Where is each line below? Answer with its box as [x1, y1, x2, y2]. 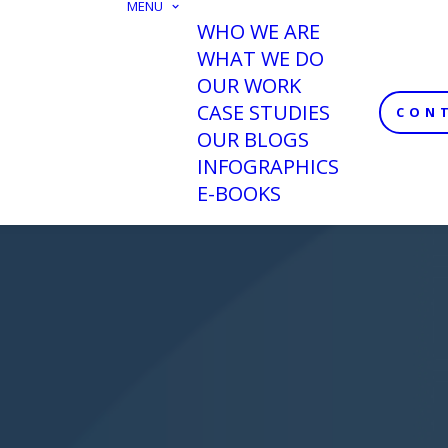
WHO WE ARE [197, 18, 320, 45]
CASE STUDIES [197, 99, 330, 126]
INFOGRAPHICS [197, 153, 339, 180]
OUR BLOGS [197, 126, 309, 153]
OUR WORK [197, 72, 301, 99]
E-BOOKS [197, 180, 281, 207]
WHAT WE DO [197, 45, 324, 72]
